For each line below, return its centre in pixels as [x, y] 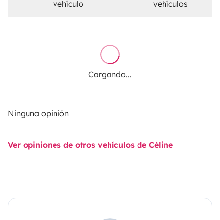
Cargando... [110, 74]
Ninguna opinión [38, 113]
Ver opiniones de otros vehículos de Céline [90, 145]
